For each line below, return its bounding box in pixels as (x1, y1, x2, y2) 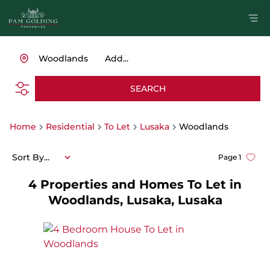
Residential (46, 121, 95, 132)
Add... (105, 53, 128, 64)
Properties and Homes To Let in (40, 177, 242, 192)
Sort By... (12, 151, 49, 163)
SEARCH (130, 83, 166, 94)
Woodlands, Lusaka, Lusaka (48, 193, 222, 207)
